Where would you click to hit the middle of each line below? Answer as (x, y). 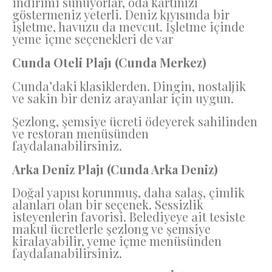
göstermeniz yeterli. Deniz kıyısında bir (121, 15)
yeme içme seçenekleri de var (93, 39)
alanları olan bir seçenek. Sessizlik (108, 205)
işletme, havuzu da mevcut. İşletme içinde (128, 27)
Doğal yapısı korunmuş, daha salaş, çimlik (128, 192)
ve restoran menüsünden (80, 134)
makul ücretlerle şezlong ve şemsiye (111, 229)
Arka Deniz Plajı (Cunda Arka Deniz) (115, 169)
